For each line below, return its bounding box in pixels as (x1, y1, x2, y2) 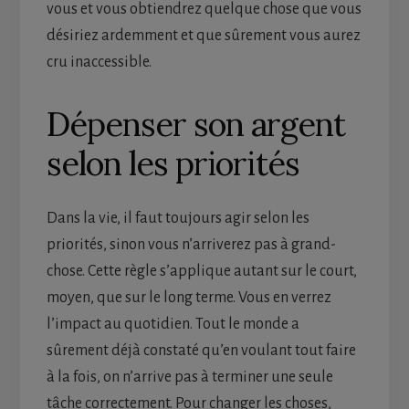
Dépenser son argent (46, 102, 345, 145)
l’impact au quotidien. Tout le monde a (46, 315, 299, 332)
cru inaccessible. (46, 53, 152, 70)
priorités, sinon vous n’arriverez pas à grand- (46, 236, 336, 253)
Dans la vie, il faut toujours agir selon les (46, 209, 309, 226)
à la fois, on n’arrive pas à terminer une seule (46, 368, 333, 385)
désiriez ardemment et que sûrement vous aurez (46, 26, 361, 44)
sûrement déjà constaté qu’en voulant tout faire (46, 341, 356, 359)
